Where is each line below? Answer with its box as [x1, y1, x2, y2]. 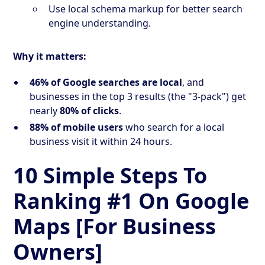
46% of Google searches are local [30, 75, 183, 89]
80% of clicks [60, 104, 119, 117]
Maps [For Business [13, 211, 216, 241]
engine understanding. [49, 16, 151, 30]
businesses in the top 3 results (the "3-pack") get [30, 89, 247, 103]
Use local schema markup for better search [49, 2, 243, 15]
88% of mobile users [30, 120, 124, 134]
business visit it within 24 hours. [30, 134, 173, 148]
